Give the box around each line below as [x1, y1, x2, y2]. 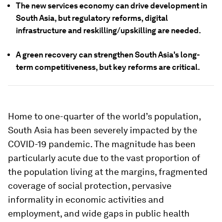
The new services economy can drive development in [16, 1, 207, 10]
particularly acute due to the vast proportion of [8, 153, 200, 163]
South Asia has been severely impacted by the [8, 125, 197, 135]
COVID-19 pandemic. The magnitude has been [8, 139, 196, 149]
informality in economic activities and [8, 194, 164, 205]
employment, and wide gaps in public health [8, 208, 190, 219]
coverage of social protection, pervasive [8, 180, 171, 191]
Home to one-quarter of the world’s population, [8, 111, 201, 121]
